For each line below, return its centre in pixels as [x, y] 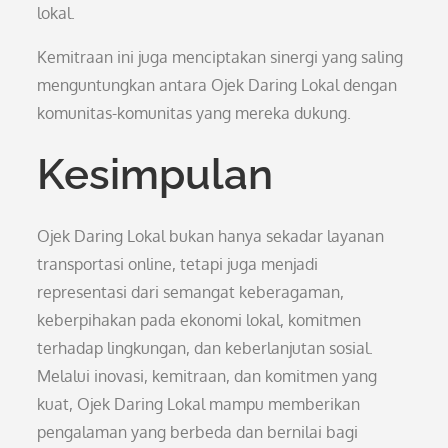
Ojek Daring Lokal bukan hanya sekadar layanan [211, 236]
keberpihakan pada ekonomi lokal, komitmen [199, 320]
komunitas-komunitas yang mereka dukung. [194, 113]
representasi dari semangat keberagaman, [191, 292]
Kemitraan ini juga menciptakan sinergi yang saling [220, 57]
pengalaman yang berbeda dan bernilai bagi [198, 432]
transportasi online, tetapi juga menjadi [178, 264]
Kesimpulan [155, 174]
